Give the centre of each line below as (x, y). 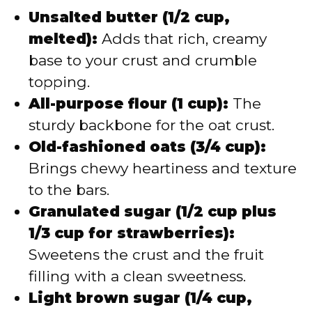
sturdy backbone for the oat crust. (151, 125)
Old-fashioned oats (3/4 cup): (147, 146)
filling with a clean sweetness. (137, 276)
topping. (59, 81)
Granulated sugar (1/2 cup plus (153, 211)
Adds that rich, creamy (182, 38)
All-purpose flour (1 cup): (128, 103)
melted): (63, 38)
